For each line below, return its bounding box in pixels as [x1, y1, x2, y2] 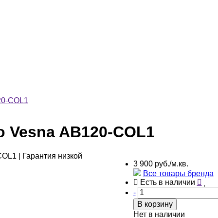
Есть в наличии [138, 178, 195, 186]
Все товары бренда [143, 169, 214, 178]
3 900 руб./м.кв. [133, 159, 188, 168]
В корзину [137, 200, 173, 208]
